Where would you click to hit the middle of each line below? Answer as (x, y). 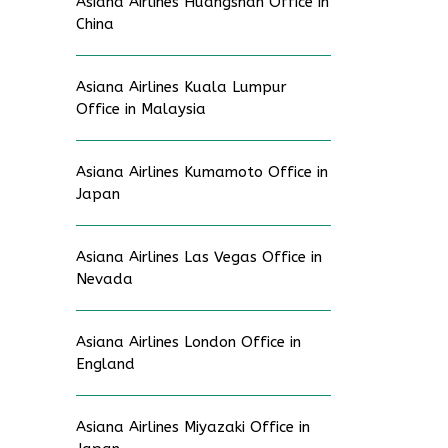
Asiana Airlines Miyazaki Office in (193, 427)
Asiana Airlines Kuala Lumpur (181, 87)
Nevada (104, 279)
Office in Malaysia (141, 109)
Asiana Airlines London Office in (188, 342)
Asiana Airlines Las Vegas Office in (199, 257)
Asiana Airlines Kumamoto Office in (202, 172)
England (105, 364)
